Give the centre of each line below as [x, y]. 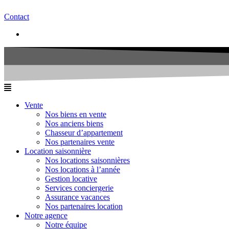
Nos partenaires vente [80, 142]
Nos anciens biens [74, 123]
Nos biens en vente [76, 114]
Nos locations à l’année [83, 169]
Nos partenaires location [84, 206]
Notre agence [46, 215]
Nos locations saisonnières [87, 160]
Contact [17, 16]
